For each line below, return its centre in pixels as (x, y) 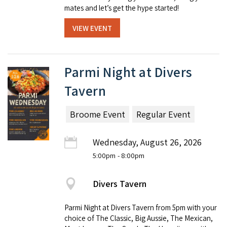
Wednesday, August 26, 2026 (147, 142)
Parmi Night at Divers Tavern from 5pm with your (141, 207)
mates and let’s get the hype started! (122, 8)
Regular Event (163, 114)
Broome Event (98, 114)
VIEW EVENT (92, 28)
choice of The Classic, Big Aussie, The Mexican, (139, 218)
